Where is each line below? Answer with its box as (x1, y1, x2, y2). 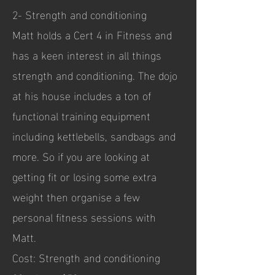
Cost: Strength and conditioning (12, 247, 160, 267)
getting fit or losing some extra (12, 166, 157, 186)
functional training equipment (12, 105, 150, 125)
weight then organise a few (12, 186, 140, 206)
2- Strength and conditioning (12, 4, 147, 24)
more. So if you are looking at (12, 145, 150, 166)
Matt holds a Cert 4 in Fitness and (12, 24, 172, 44)
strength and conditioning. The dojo (12, 64, 177, 85)
